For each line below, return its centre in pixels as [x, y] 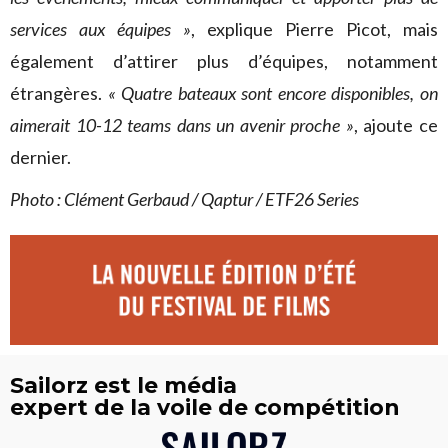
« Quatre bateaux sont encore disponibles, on [273, 93]
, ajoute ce [396, 125]
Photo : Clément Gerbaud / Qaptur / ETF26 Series [184, 199]
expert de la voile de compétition [205, 408]
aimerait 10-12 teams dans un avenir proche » [182, 125]
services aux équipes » [100, 29]
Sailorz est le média [123, 386]
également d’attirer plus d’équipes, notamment [224, 61]
